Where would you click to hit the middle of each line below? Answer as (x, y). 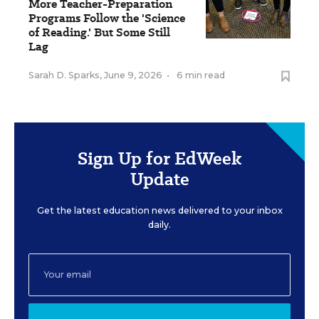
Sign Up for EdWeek (159, 158)
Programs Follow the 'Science (107, 18)
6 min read (201, 75)
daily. (159, 224)
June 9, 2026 (133, 75)
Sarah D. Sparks (64, 75)
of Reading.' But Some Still (99, 32)
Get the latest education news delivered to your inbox (159, 210)
